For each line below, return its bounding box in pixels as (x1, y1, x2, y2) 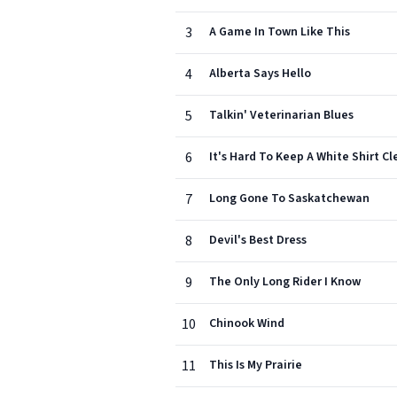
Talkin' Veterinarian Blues (209, 106, 354, 124)
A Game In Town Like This (209, 23, 350, 41)
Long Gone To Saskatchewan (209, 190, 370, 207)
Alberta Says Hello (209, 65, 311, 82)
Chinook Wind (209, 315, 284, 332)
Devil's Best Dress (209, 231, 307, 249)
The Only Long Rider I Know (209, 273, 361, 291)
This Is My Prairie (209, 356, 302, 374)
